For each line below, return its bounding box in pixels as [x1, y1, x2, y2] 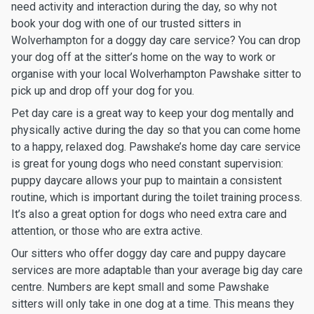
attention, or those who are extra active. [11, 224, 203, 238]
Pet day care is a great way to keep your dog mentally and [11, 107, 294, 120]
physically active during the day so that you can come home [11, 123, 301, 137]
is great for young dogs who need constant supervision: [11, 157, 283, 170]
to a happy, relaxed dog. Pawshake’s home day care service [11, 140, 301, 153]
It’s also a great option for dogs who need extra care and [11, 207, 287, 221]
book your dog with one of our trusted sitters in [11, 17, 241, 30]
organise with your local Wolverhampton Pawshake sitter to [11, 67, 301, 81]
